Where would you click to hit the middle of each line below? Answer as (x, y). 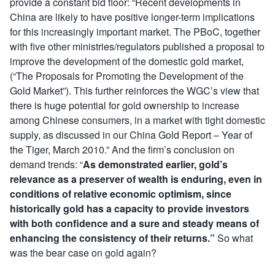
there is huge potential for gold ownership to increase (125, 105)
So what (235, 238)
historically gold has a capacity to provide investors (130, 208)
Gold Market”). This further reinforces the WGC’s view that (134, 91)
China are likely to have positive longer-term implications (132, 17)
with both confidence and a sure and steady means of (134, 223)
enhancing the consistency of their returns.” (114, 238)
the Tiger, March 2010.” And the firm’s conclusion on (122, 149)
